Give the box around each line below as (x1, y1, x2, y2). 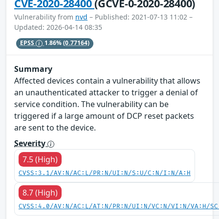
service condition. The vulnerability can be (14, 99, 169, 110)
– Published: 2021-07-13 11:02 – (88, 12, 193, 22)
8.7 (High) (22, 187, 58, 198)
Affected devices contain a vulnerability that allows (14, 75, 200, 87)
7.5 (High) (22, 154, 58, 165)
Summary (14, 64, 52, 75)
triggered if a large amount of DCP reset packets (14, 110, 194, 122)
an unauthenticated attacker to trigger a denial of (14, 87, 198, 98)
